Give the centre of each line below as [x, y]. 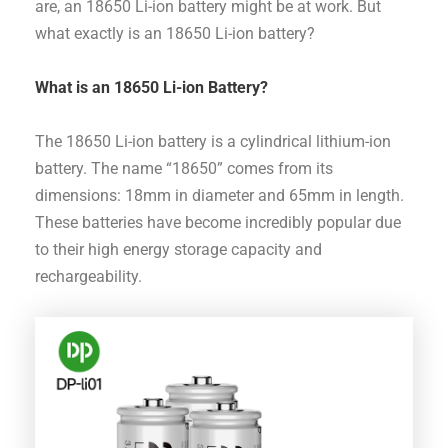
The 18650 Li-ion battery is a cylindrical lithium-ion [213, 141]
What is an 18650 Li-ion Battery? [152, 87]
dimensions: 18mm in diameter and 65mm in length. [220, 195]
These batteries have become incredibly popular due [218, 222]
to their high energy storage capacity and [179, 249]
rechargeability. [89, 276]
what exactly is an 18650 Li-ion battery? [175, 33]
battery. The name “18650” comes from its [184, 168]
